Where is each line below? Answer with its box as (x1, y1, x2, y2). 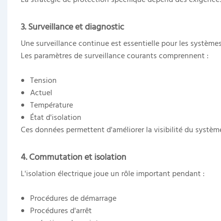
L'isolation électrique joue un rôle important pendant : (20, 167, 205, 181)
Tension (30, 74, 57, 87)
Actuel (30, 86, 53, 100)
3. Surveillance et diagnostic (20, 20, 124, 35)
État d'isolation (30, 111, 82, 124)
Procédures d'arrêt (30, 204, 92, 218)
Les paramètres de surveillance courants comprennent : (20, 49, 209, 63)
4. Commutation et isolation (20, 150, 126, 165)
